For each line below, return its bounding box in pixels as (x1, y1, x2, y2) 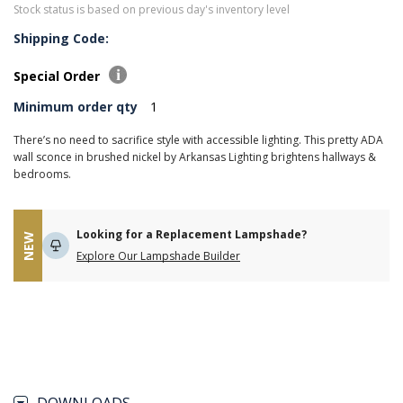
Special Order (13, 67, 103, 85)
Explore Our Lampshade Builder (76, 248, 240, 264)
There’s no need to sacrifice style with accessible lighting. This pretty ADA (13, 132, 383, 148)
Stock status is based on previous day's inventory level (13, 2, 290, 17)
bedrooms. (13, 166, 71, 182)
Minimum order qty (13, 98, 138, 115)
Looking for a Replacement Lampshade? (76, 227, 307, 242)
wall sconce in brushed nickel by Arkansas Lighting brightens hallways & (13, 149, 376, 165)
